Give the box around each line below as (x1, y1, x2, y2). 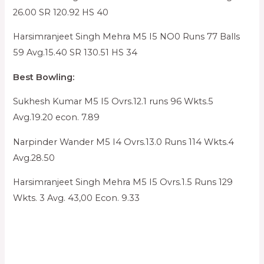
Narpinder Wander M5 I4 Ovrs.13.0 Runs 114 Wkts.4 (13, 136, 235, 147)
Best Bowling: (13, 71, 75, 82)
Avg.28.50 (13, 152, 55, 163)
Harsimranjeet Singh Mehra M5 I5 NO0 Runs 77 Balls (13, 31, 240, 42)
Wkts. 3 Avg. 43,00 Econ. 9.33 (13, 193, 140, 204)
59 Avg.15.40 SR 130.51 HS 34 (13, 47, 138, 58)
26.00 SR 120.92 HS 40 (13, 6, 109, 18)
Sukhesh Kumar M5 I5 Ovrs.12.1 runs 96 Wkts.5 (13, 96, 214, 107)
